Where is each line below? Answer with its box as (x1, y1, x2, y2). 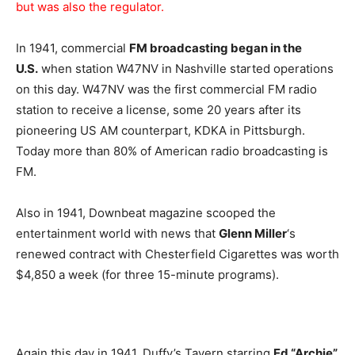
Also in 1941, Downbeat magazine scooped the (16, 205, 276, 220)
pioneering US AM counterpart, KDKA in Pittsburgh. (16, 123, 305, 138)
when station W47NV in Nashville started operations (38, 61, 334, 76)
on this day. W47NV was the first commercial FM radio (16, 82, 317, 97)
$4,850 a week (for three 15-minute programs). (16, 267, 279, 282)
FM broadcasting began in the (129, 40, 302, 55)
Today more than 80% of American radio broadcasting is (16, 143, 328, 158)
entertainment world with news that (16, 226, 219, 241)
